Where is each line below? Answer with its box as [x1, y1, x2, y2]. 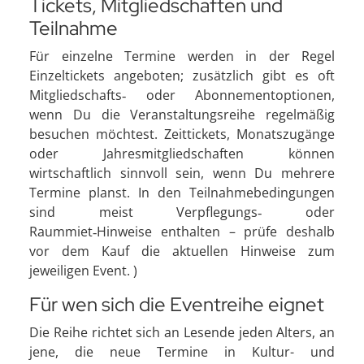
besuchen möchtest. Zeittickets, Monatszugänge [29, 124, 335, 143]
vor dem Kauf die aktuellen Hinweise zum [29, 241, 335, 260]
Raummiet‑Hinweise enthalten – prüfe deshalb [29, 222, 335, 240]
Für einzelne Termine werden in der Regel [29, 46, 335, 65]
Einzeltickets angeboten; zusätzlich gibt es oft [29, 66, 335, 84]
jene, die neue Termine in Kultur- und [29, 342, 335, 361]
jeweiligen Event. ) [29, 261, 137, 279]
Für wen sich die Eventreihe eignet [29, 291, 324, 317]
